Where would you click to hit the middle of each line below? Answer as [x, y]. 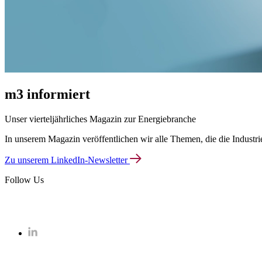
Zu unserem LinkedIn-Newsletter [67, 160]
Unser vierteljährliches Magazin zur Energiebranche [100, 119]
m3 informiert [47, 94]
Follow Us [24, 180]
